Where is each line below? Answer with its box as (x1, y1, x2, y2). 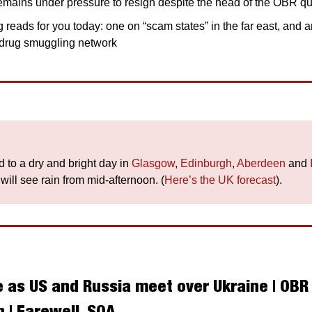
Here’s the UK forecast (164, 174, 276, 187)
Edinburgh (180, 157, 232, 170)
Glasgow (132, 157, 175, 170)
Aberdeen (237, 157, 286, 170)
